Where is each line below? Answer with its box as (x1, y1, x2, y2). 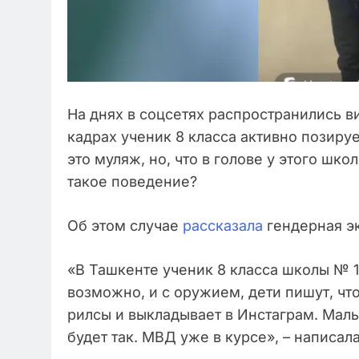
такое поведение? (67, 172, 197, 190)
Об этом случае (67, 216, 183, 234)
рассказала (183, 216, 263, 234)
